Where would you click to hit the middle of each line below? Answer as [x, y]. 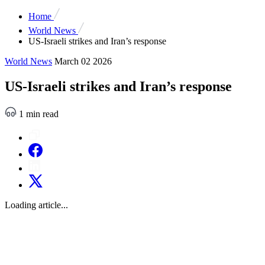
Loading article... [36, 205]
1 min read [38, 114]
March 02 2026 [83, 61]
